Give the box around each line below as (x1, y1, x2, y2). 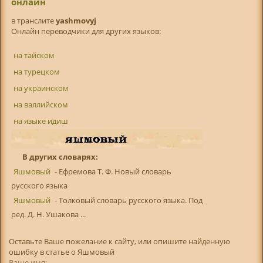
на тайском (13, 50, 55, 61)
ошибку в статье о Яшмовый (9, 246, 115, 257)
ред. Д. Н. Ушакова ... (11, 209, 86, 220)
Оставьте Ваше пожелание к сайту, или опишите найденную (9, 235, 231, 247)
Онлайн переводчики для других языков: (11, 26, 161, 37)
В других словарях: (22, 151, 99, 163)
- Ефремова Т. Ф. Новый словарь (52, 166, 171, 177)
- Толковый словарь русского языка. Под (52, 195, 203, 206)
